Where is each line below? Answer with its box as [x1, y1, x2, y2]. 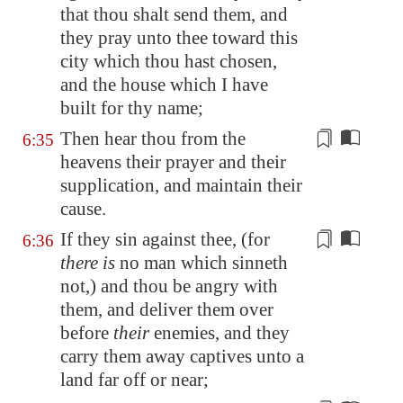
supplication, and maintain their [60, 175, 302, 196]
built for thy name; [60, 97, 203, 119]
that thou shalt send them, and [60, 4, 288, 25]
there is [60, 252, 115, 273]
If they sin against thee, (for [60, 228, 270, 250]
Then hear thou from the [60, 128, 246, 149]
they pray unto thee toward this [60, 27, 298, 49]
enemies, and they [149, 322, 290, 344]
